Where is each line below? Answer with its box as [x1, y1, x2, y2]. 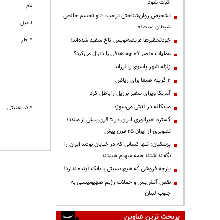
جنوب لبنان [145, 189, 171, 198]
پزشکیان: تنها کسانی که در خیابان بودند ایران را [64, 139, 171, 149]
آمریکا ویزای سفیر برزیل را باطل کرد [90, 88, 171, 98]
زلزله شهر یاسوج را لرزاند [114, 62, 171, 71]
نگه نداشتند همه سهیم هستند [102, 151, 171, 160]
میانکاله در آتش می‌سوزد [114, 102, 171, 111]
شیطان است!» [137, 22, 171, 31]
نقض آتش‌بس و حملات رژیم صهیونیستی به [71, 177, 171, 187]
